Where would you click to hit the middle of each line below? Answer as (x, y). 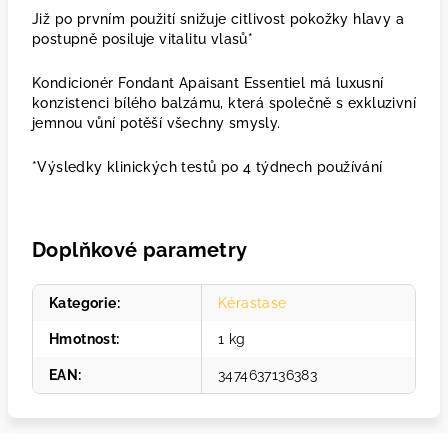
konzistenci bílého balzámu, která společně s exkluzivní (224, 103)
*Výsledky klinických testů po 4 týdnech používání (207, 167)
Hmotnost (83, 339)
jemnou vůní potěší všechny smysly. (156, 123)
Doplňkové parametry (140, 250)
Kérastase (252, 303)
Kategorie (83, 303)
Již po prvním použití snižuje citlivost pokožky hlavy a (218, 19)
